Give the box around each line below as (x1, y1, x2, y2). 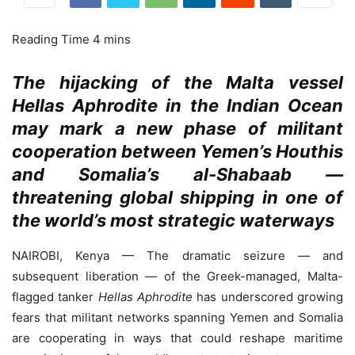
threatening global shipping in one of (12, 187, 343, 208)
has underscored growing (193, 289, 344, 305)
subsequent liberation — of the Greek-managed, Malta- (12, 269, 343, 284)
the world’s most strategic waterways (12, 210, 334, 231)
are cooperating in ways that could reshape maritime (12, 330, 343, 346)
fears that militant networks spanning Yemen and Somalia (12, 310, 343, 326)
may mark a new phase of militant (12, 118, 343, 139)
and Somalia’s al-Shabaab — (12, 164, 343, 185)
